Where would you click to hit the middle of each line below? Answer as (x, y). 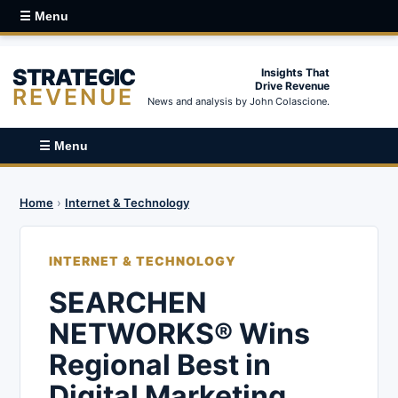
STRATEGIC (74, 77)
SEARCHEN (128, 302)
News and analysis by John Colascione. (239, 101)
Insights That (295, 72)
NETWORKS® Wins (179, 334)
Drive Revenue (292, 86)
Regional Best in (160, 365)
